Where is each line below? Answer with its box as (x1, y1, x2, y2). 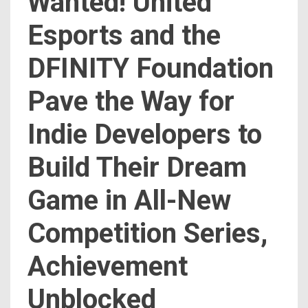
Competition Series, (27, 217, 267, 250)
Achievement (27, 250, 188, 283)
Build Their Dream (27, 151, 247, 184)
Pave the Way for (27, 85, 234, 118)
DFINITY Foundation (27, 52, 274, 85)
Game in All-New (27, 184, 231, 217)
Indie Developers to (27, 118, 262, 151)
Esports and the (27, 19, 221, 52)
